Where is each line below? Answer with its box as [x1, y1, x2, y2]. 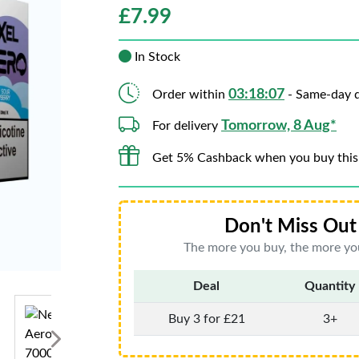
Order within [152, 88, 228, 101]
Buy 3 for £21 [167, 313, 245, 325]
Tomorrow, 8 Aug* [221, 119, 337, 133]
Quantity [305, 280, 355, 292]
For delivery [152, 119, 221, 132]
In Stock [131, 50, 180, 63]
